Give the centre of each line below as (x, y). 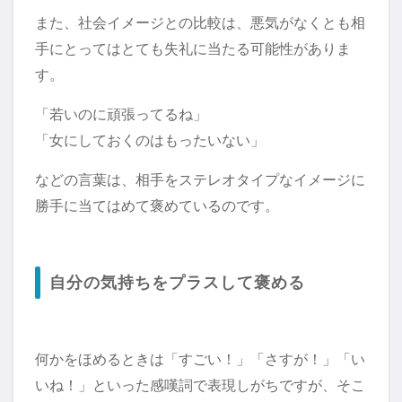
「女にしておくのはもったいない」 (150, 140)
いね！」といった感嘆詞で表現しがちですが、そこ (200, 385)
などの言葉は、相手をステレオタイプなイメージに (200, 180)
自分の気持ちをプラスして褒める (177, 283)
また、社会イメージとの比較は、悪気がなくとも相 (200, 23)
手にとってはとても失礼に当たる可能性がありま (193, 49)
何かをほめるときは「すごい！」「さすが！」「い (200, 359)
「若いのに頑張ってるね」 (121, 114)
